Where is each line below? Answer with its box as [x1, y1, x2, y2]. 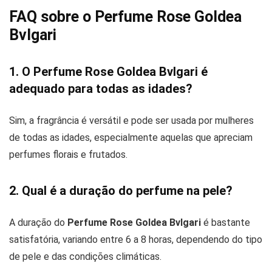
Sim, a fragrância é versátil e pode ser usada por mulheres [9, 114, 254, 126]
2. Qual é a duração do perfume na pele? [9, 183, 233, 198]
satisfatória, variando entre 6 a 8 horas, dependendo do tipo [9, 233, 262, 245]
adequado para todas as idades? [9, 81, 192, 96]
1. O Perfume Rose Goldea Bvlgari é [9, 64, 208, 79]
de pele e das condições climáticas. [9, 250, 161, 262]
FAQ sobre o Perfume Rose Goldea [9, 7, 242, 25]
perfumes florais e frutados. [9, 148, 127, 160]
